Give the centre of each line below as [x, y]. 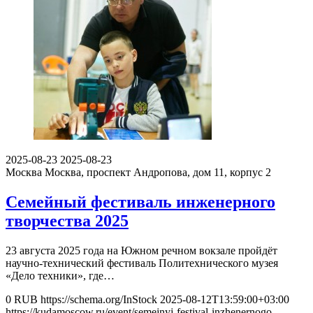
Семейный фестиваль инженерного [140, 202]
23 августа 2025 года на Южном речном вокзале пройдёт [141, 250]
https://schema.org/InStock [99, 299]
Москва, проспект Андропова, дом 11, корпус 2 [158, 173]
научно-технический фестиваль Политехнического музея [142, 263]
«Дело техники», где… [60, 275]
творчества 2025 [67, 221]
